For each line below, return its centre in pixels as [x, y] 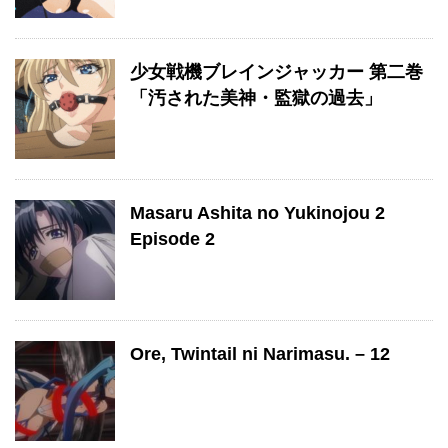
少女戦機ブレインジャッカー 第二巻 [276, 72]
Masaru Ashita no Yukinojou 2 [257, 213]
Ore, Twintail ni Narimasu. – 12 [260, 354]
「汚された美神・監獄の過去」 [256, 98]
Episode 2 [172, 239]
